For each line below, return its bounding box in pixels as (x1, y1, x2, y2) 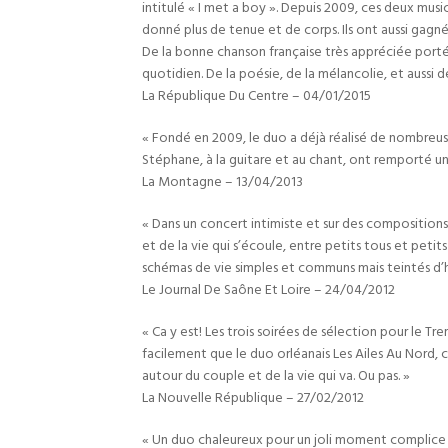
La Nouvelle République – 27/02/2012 (142, 387, 364, 410)
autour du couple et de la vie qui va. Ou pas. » (142, 365, 410, 388)
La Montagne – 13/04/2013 (142, 171, 303, 194)
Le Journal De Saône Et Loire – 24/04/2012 (142, 279, 395, 302)
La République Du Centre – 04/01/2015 (142, 85, 371, 108)
